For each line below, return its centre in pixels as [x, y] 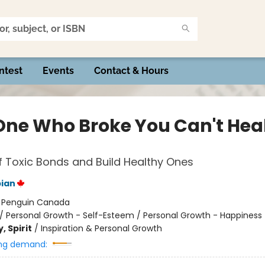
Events [58, 71]
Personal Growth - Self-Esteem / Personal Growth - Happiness [134, 215]
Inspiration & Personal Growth [101, 228]
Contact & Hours [131, 71]
